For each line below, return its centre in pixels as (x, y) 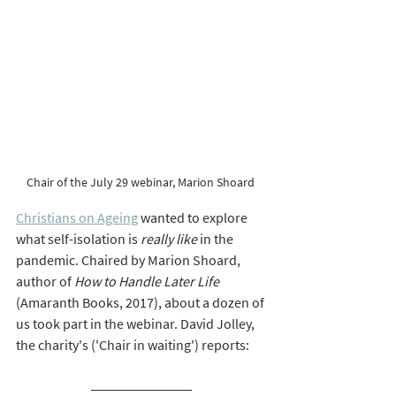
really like (169, 238)
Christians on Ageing (77, 217)
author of (45, 281)
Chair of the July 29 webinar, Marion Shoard (141, 182)
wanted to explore (194, 217)
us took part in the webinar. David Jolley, (137, 323)
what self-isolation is (78, 238)
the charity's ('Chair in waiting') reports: (135, 344)
